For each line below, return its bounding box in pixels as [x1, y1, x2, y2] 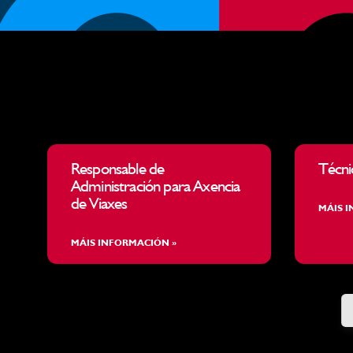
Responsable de [71, 158, 165, 178]
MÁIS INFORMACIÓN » [71, 236, 176, 248]
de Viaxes [71, 193, 128, 213]
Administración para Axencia [71, 176, 240, 195]
